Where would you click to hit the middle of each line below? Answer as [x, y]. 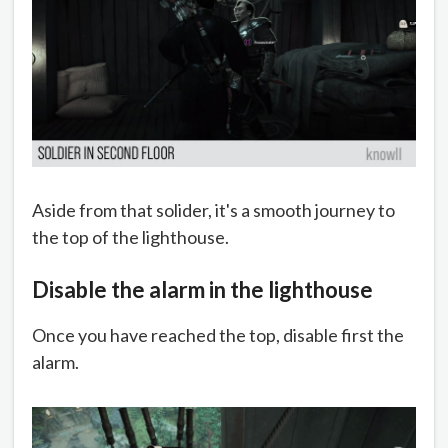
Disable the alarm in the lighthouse [202, 290]
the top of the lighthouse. [130, 237]
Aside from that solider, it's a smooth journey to [213, 210]
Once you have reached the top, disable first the [218, 335]
